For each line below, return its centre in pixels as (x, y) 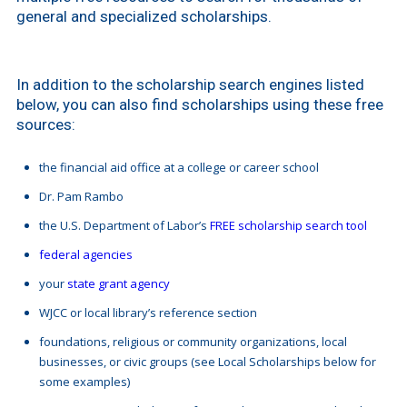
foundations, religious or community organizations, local (193, 342)
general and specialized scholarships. (145, 17)
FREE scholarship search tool (288, 226)
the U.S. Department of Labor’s (124, 226)
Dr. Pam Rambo (81, 197)
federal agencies (85, 255)
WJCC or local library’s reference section (148, 313)
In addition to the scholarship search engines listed (190, 85)
